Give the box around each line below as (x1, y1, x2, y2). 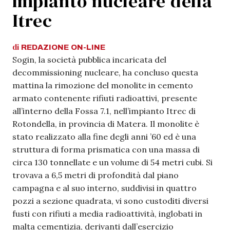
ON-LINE (71, 43, 105, 51)
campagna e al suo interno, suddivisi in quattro (12, 183, 197, 193)
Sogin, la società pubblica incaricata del (12, 54, 166, 65)
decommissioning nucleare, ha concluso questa (12, 67, 198, 78)
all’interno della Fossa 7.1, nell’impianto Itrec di (12, 106, 196, 116)
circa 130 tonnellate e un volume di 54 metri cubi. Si (12, 157, 213, 167)
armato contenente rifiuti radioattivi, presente (12, 93, 197, 103)
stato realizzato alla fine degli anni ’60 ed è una (12, 131, 196, 142)
